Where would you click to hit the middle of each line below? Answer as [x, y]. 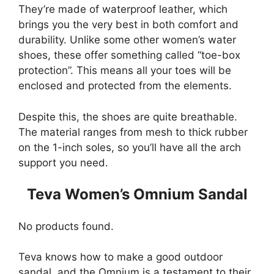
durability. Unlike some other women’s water [127, 40]
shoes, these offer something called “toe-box [129, 55]
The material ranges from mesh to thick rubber [133, 132]
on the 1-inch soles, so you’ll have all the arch [130, 147]
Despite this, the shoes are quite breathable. [128, 117]
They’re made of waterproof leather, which [123, 9]
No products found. [66, 226]
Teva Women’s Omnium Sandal [137, 194]
